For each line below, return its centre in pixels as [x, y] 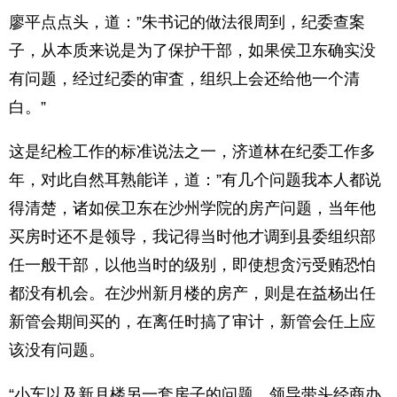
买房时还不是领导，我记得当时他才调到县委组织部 [192, 237]
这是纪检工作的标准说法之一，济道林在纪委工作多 [192, 152]
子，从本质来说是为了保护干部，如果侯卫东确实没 [192, 51]
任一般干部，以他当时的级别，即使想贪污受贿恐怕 [192, 265]
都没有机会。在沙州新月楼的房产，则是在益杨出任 [192, 293]
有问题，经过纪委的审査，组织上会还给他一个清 [184, 79]
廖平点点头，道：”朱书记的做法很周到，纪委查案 [187, 22]
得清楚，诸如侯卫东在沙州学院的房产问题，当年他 [192, 208]
